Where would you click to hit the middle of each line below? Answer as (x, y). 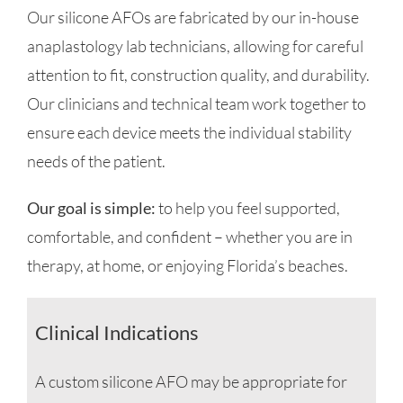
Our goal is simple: (91, 208)
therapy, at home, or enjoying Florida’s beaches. (187, 266)
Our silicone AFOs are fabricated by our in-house (193, 18)
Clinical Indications (116, 333)
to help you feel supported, (247, 208)
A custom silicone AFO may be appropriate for (191, 382)
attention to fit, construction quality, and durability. (198, 75)
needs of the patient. (96, 161)
